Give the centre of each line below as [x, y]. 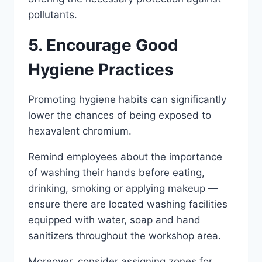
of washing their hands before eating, [116, 173]
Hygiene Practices [101, 70]
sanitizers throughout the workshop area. [125, 236]
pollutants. [53, 15]
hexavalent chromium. [80, 131]
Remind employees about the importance [125, 157]
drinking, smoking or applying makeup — [123, 188]
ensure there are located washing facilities [128, 204]
